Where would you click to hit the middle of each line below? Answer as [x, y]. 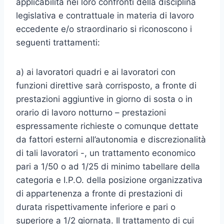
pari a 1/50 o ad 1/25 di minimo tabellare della [108, 166]
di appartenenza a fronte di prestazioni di [99, 193]
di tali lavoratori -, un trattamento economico [106, 153]
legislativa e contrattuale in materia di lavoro [105, 15]
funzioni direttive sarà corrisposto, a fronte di [106, 85]
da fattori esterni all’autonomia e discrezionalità [111, 139]
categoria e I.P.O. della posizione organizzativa [109, 180]
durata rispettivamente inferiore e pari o [96, 207]
